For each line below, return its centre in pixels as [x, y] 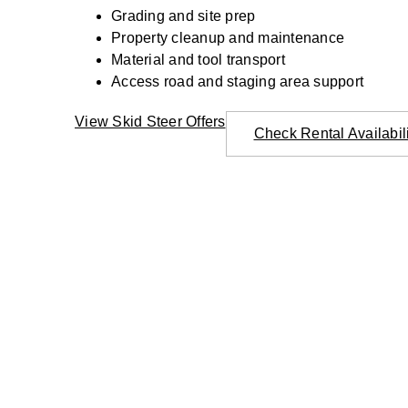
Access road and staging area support [237, 81]
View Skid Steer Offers [150, 121]
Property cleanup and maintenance [228, 37]
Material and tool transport [198, 59]
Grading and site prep [184, 15]
